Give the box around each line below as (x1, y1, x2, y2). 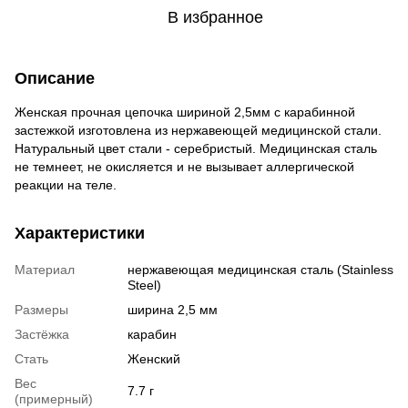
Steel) (127, 277, 161, 292)
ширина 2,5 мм (127, 301, 218, 317)
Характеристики (15, 223, 145, 242)
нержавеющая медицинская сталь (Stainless (127, 261, 393, 277)
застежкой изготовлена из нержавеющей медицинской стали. (15, 122, 382, 138)
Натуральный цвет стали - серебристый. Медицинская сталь (15, 140, 377, 156)
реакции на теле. (15, 177, 117, 192)
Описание (15, 68, 95, 87)
